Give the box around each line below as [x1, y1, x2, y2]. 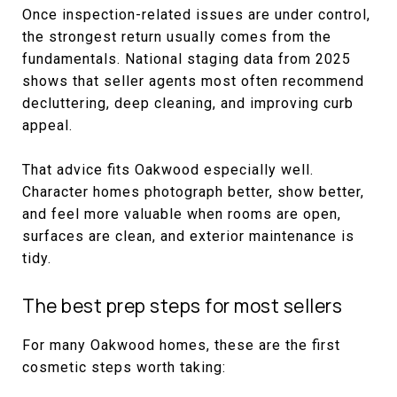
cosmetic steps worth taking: [22, 358, 226, 376]
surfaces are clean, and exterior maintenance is [22, 227, 354, 245]
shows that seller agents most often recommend [22, 72, 364, 90]
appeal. [22, 116, 73, 134]
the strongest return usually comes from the [22, 27, 331, 45]
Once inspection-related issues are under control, [22, 5, 370, 23]
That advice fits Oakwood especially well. [22, 160, 314, 178]
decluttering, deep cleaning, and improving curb [22, 94, 354, 112]
